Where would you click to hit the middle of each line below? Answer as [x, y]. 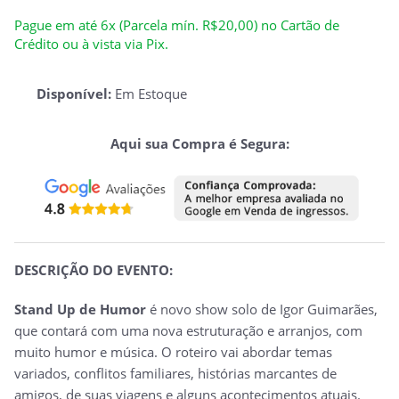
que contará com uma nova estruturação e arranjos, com [188, 330]
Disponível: [76, 94]
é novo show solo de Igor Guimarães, [262, 309]
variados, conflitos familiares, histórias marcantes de [175, 373]
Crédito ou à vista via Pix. [91, 44]
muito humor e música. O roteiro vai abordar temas [173, 351]
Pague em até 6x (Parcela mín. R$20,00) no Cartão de [177, 25]
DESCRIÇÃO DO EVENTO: [94, 269]
